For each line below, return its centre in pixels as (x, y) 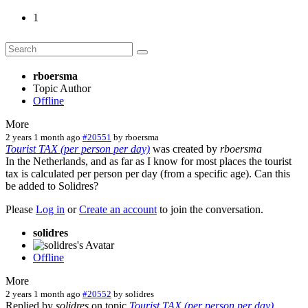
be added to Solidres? (52, 186)
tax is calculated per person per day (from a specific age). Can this (148, 173)
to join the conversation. (210, 209)
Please (21, 209)
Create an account (118, 209)
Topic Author (62, 88)
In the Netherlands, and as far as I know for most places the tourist (148, 161)
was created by (185, 148)
